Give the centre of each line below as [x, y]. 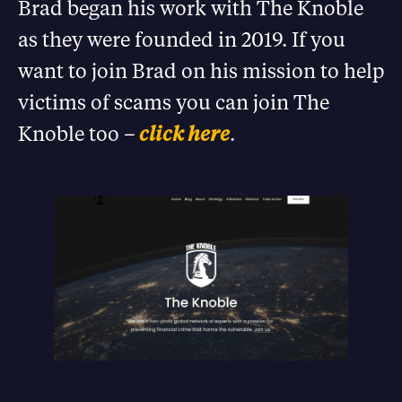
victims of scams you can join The [174, 101]
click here [184, 133]
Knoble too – [77, 133]
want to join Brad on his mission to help [201, 70]
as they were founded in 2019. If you [182, 39]
